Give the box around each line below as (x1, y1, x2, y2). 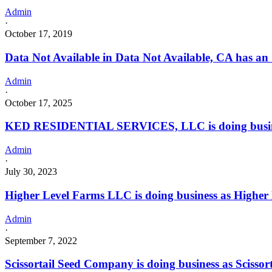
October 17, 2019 (5, 29, 72, 39)
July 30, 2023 (5, 166, 57, 177)
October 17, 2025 (5, 97, 72, 108)
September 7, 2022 (5, 235, 77, 246)
